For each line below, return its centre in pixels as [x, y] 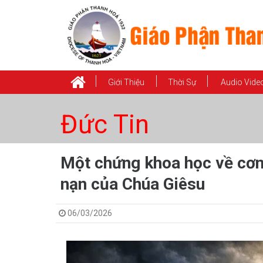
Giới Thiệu [126, 82]
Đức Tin [104, 124]
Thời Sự [182, 82]
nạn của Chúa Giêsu [132, 184]
